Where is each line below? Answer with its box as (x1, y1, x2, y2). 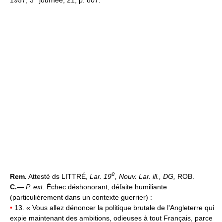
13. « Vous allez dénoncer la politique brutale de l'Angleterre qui (12, 203, 214, 212)
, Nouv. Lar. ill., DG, (115, 172, 175, 180)
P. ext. (26, 182, 47, 191)
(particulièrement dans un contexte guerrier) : (10, 193, 152, 201)
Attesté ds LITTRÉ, (27, 172, 90, 180)
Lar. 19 (90, 172, 111, 180)
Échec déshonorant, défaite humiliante (47, 182, 167, 191)
